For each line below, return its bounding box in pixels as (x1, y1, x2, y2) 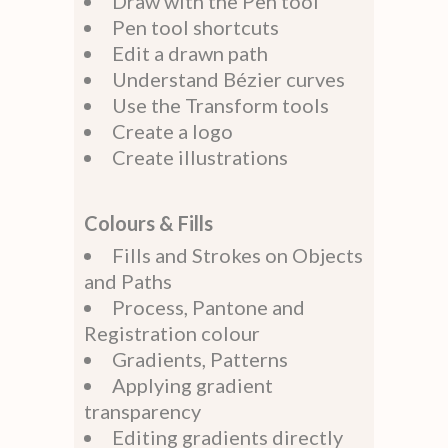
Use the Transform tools (112, 92, 329, 117)
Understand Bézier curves (112, 66, 345, 91)
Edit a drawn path (112, 40, 268, 65)
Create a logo (112, 118, 233, 143)
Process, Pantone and (112, 294, 305, 319)
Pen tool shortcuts (112, 14, 279, 39)
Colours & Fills (84, 210, 213, 235)
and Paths (84, 268, 172, 293)
